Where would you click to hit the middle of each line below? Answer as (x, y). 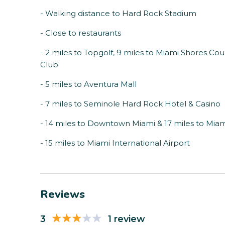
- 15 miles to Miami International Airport (115, 143)
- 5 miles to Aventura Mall (88, 84)
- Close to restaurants (81, 33)
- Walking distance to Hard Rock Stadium (118, 14)
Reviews (63, 195)
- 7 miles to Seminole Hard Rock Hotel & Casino (130, 104)
